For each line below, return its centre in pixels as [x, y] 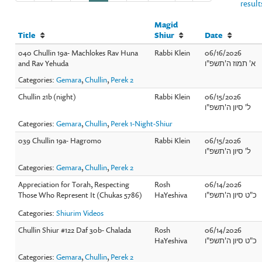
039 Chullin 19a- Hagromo [60, 140]
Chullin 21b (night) [47, 96]
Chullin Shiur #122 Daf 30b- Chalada [75, 230]
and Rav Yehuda [44, 63]
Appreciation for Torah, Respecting [74, 184]
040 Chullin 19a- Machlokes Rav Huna [78, 52]
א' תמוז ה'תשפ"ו [230, 63]
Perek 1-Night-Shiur [142, 123]
